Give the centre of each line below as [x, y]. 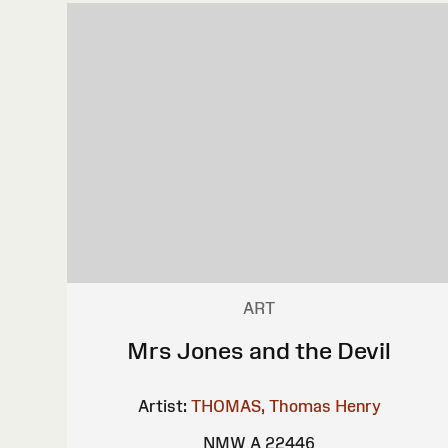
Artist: [162, 405]
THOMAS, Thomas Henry [285, 405]
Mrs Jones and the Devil [259, 350]
